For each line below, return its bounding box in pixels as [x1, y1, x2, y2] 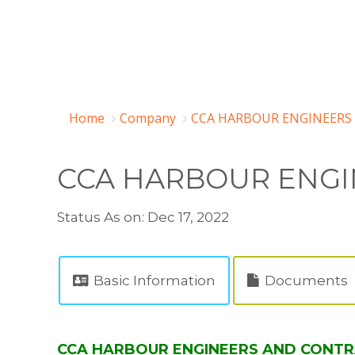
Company [120, 109, 176, 127]
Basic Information [90, 273, 216, 288]
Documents [261, 273, 348, 288]
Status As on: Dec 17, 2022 [57, 209, 229, 225]
